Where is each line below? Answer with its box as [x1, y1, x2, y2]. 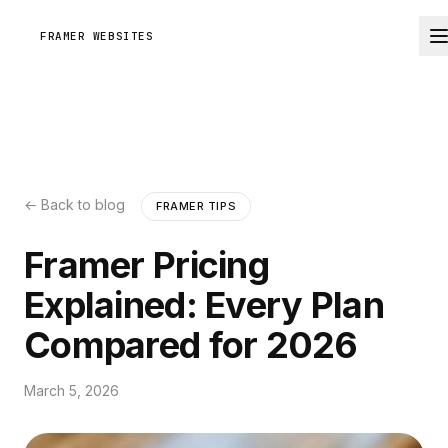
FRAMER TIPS [156, 199, 237, 213]
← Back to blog [24, 196, 125, 213]
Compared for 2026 [24, 323, 358, 367]
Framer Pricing [24, 243, 269, 287]
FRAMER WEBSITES [40, 28, 154, 43]
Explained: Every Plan [24, 283, 384, 327]
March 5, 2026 [24, 382, 119, 399]
